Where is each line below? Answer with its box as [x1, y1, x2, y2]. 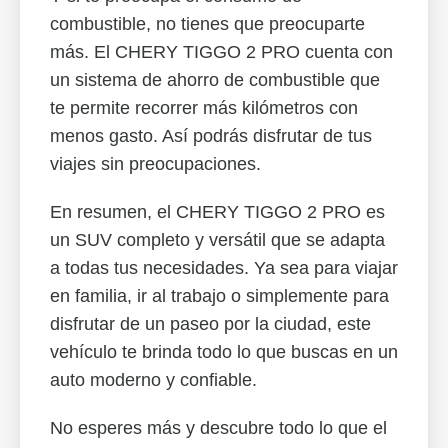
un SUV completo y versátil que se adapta [50, 230, 385, 250]
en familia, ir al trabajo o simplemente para [50, 286, 389, 306]
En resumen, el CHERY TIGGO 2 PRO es [50, 202, 385, 222]
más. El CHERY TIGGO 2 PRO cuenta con [50, 42, 393, 62]
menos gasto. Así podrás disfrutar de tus [50, 126, 372, 146]
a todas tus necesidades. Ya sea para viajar [50, 258, 398, 278]
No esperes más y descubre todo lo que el [50, 418, 387, 438]
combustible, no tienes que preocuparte [50, 14, 365, 34]
